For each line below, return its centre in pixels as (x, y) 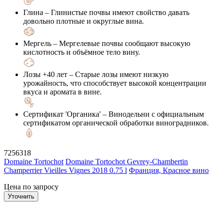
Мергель (37, 43)
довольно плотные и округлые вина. (84, 21)
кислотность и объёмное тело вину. (82, 52)
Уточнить (21, 196)
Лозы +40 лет (45, 74)
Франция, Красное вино (169, 170)
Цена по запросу (31, 186)
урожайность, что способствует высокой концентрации (115, 83)
